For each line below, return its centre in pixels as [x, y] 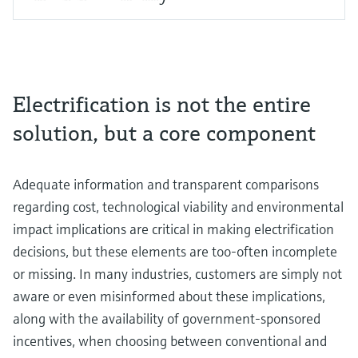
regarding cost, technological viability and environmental [178, 207]
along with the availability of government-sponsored [167, 319]
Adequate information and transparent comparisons [166, 185]
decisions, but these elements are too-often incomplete [175, 252]
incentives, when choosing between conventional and [170, 341]
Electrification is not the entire [162, 105]
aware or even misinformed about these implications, [169, 296]
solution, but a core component [167, 133]
